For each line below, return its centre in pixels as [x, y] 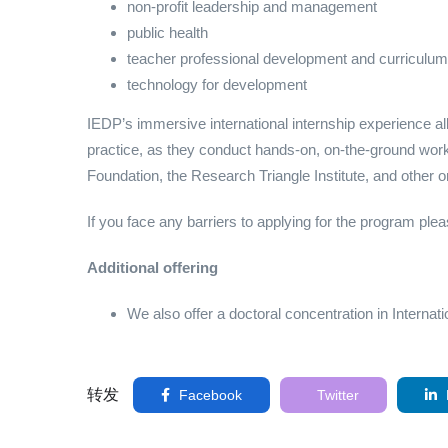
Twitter [336, 395]
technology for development [217, 84]
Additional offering [152, 267]
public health [167, 32]
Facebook [208, 395]
